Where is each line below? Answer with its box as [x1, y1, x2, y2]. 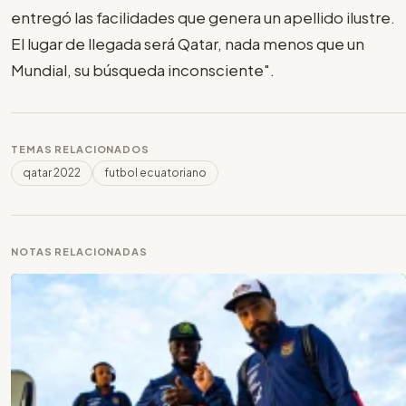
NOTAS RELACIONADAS [11, 245, 148, 257]
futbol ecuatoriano [104, 165, 207, 179]
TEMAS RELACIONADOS [11, 142, 150, 155]
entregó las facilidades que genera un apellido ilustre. [11, 6, 395, 27]
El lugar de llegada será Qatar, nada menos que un [11, 33, 364, 53]
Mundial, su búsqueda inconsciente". [11, 59, 275, 80]
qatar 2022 [23, 165, 81, 179]
